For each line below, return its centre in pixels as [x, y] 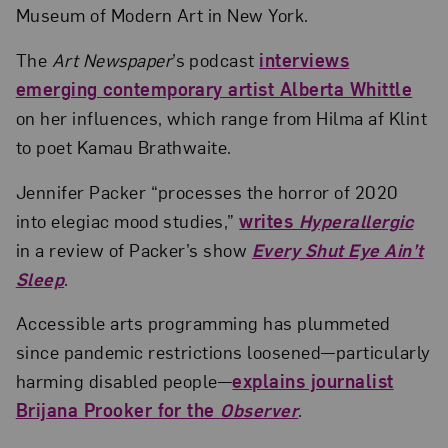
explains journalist [313, 381]
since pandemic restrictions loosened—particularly [223, 352]
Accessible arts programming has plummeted [203, 323]
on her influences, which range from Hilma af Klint [221, 118]
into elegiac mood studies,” [127, 220]
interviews [304, 60]
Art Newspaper [112, 60]
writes [269, 220]
